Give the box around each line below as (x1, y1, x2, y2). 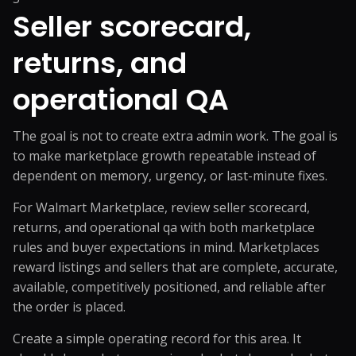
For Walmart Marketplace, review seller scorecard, (13, 199, 310, 216)
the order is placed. (13, 298, 126, 315)
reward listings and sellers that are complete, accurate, (13, 258, 338, 276)
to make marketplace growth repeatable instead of (13, 147, 316, 164)
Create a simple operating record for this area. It (13, 330, 301, 347)
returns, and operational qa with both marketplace (13, 219, 315, 236)
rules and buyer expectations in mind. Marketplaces (13, 238, 319, 256)
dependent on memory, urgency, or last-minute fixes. (13, 167, 327, 184)
